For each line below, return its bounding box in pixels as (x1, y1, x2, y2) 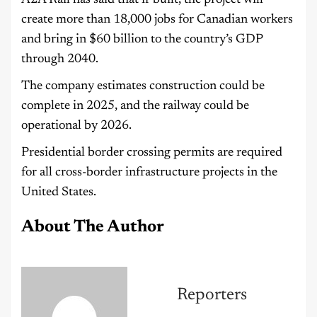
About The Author (21, 219, 164, 236)
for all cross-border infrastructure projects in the (21, 166, 277, 180)
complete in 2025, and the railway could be (21, 100, 249, 113)
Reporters (176, 286, 247, 304)
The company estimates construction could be (21, 80, 265, 93)
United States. (21, 186, 96, 200)
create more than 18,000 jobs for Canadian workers (21, 13, 293, 27)
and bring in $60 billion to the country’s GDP (21, 33, 263, 47)
